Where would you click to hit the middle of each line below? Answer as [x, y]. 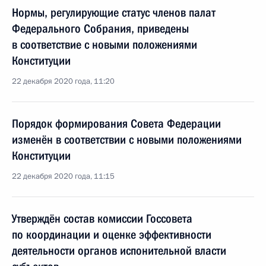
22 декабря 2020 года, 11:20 [63, 81]
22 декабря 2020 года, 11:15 [63, 176]
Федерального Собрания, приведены [100, 28]
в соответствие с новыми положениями [104, 45]
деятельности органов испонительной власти [119, 251]
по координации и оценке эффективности [112, 235]
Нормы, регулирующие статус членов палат [114, 12]
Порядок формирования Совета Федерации [116, 123]
